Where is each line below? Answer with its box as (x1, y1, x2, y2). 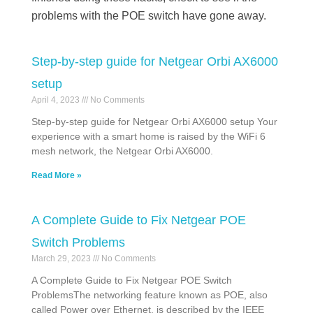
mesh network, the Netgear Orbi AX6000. (31, 145, 213, 157)
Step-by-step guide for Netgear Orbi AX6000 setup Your (31, 116, 277, 128)
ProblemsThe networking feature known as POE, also (31, 289, 268, 301)
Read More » (31, 170, 82, 181)
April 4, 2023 (31, 95, 82, 105)
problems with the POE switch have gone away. (31, 10, 266, 22)
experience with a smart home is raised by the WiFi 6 (31, 131, 265, 143)
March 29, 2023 (31, 254, 93, 264)
